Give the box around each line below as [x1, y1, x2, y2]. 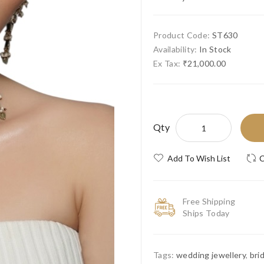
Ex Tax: [153, 58, 183, 69]
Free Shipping [183, 196, 236, 207]
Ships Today [183, 208, 230, 219]
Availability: [153, 44, 199, 55]
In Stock [199, 44, 232, 55]
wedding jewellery [176, 250, 246, 260]
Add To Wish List [167, 153, 230, 164]
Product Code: [153, 30, 212, 41]
